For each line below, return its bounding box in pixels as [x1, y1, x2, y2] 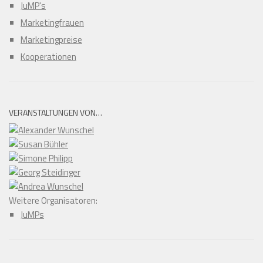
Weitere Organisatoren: [9, 193, 97, 207]
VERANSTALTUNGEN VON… [9, 106, 102, 119]
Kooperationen [21, 49, 76, 63]
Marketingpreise [21, 32, 82, 46]
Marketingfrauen [21, 15, 84, 29]
